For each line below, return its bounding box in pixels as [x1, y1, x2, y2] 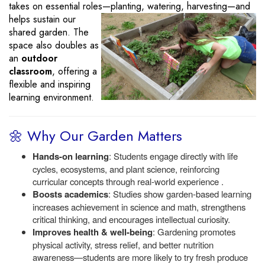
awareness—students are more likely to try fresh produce [33, 251, 248, 263]
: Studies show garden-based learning [108, 188, 251, 200]
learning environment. [9, 91, 94, 104]
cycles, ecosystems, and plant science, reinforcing [33, 163, 219, 175]
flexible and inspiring [9, 77, 91, 91]
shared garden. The [9, 25, 89, 39]
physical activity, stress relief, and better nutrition [33, 238, 214, 251]
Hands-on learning [33, 150, 109, 163]
